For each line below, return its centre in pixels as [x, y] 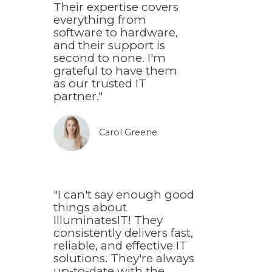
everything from [100, 20]
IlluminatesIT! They [108, 220]
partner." [78, 97]
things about [90, 208]
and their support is [109, 46]
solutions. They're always [124, 259]
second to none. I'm [110, 58]
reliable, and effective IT [120, 246]
